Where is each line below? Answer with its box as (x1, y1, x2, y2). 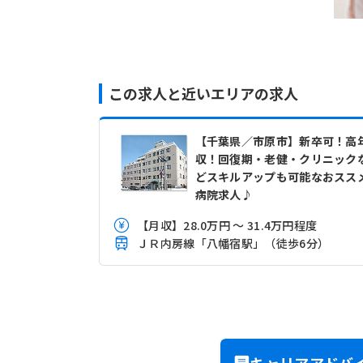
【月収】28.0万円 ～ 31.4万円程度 (137, 217, 318, 233)
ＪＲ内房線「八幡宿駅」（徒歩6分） (137, 235, 330, 251)
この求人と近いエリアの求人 (109, 83, 298, 104)
